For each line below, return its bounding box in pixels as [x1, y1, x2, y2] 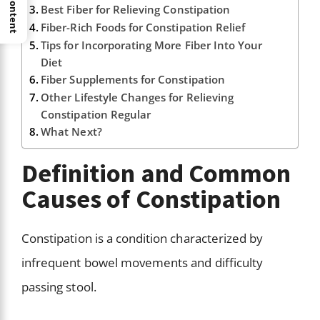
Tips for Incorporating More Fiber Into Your [41, 38, 263, 53]
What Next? [41, 124, 102, 139]
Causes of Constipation [21, 183, 281, 216]
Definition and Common [21, 157, 291, 190]
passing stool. [21, 279, 99, 296]
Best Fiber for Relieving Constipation [41, 2, 234, 17]
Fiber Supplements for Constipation [41, 72, 228, 87]
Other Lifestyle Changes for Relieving [41, 90, 234, 105]
